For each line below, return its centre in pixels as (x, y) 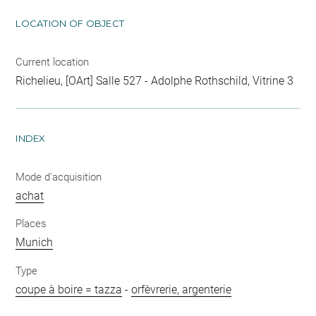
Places (31, 224)
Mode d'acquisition (59, 177)
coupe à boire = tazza (69, 289)
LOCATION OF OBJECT (70, 23)
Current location (53, 62)
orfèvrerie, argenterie (182, 289)
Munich (35, 243)
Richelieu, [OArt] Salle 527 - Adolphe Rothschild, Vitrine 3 (155, 80)
